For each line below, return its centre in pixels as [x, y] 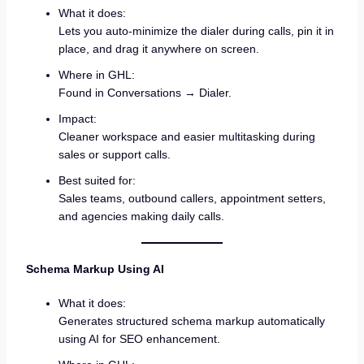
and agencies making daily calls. [141, 217]
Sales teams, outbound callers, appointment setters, [192, 199]
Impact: [77, 119]
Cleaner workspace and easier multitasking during [186, 137]
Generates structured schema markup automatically [191, 321]
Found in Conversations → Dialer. [145, 93]
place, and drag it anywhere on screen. [158, 49]
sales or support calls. [114, 155]
